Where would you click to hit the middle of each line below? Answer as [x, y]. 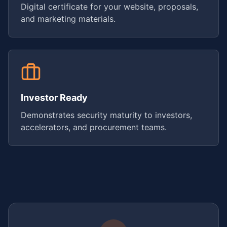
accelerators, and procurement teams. [94, 127]
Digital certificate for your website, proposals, [109, 7]
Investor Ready [54, 98]
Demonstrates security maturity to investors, [106, 115]
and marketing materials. [68, 19]
